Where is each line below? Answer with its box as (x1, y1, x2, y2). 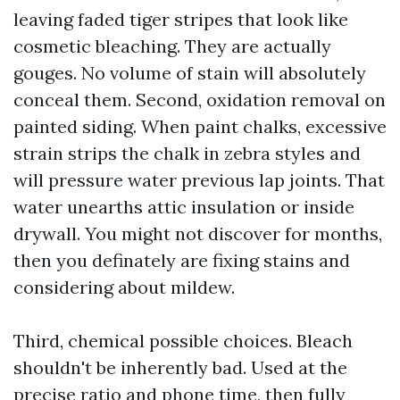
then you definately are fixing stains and (13, 249, 350, 271)
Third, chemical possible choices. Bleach (13, 329, 353, 352)
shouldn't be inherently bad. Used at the (13, 356, 347, 379)
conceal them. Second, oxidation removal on (13, 88, 386, 111)
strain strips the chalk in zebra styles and (13, 142, 361, 164)
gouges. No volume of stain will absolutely (13, 62, 366, 84)
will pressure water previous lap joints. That (13, 169, 385, 191)
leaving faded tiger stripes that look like (13, 8, 348, 30)
